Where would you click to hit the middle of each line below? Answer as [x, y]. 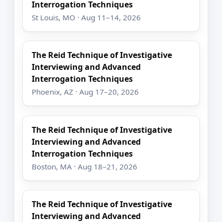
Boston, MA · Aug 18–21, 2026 [85, 166]
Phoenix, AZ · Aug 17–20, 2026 [85, 92]
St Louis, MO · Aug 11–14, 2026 [86, 17]
